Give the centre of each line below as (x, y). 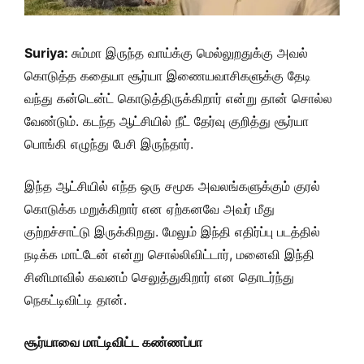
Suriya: (48, 53)
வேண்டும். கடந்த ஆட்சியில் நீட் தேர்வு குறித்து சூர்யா (167, 121)
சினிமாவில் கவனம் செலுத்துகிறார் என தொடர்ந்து (159, 277)
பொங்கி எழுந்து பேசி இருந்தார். (109, 144)
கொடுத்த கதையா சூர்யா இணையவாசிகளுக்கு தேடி (168, 76)
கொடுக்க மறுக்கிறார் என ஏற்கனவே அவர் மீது (149, 209)
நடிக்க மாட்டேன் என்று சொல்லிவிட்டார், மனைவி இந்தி (169, 254)
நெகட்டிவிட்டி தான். (76, 300)
